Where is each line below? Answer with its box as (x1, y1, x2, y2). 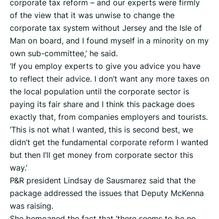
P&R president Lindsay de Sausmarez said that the (10, 175, 196, 186)
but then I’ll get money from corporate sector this (10, 150, 193, 161)
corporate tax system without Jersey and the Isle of (10, 22, 202, 34)
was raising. (10, 200, 53, 212)
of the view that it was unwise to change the (10, 10, 175, 21)
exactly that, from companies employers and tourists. (10, 111, 208, 123)
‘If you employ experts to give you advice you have (10, 61, 200, 72)
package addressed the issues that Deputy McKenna (10, 188, 204, 199)
